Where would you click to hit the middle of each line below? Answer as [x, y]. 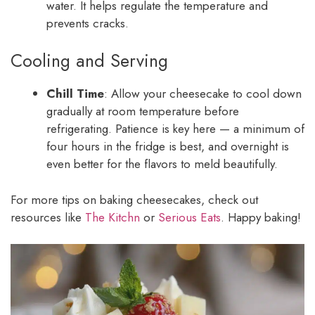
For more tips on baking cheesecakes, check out [134, 199]
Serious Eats [189, 217]
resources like [48, 217]
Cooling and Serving [89, 61]
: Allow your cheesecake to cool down [203, 94]
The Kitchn [112, 217]
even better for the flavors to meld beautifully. [162, 164]
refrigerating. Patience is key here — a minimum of [175, 129]
